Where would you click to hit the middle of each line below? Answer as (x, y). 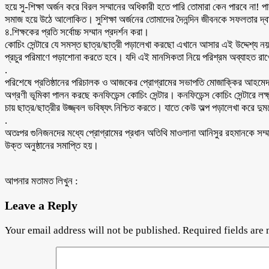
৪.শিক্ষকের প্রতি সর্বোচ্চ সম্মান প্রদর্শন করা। (77, 32)
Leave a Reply (41, 205)
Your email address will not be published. (92, 230)
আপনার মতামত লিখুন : (41, 181)
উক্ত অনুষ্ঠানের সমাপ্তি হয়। (52, 145)
